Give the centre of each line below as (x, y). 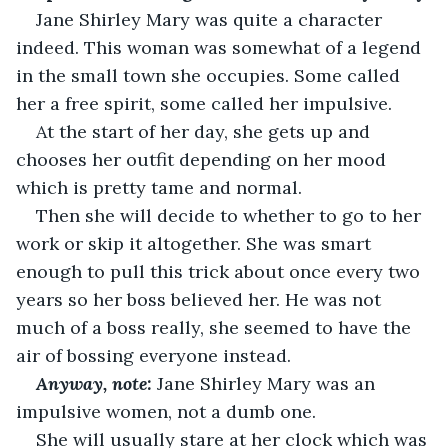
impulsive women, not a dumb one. (166, 411)
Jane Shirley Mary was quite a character (211, 19)
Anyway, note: (94, 383)
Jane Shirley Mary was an (266, 383)
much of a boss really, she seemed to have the (216, 327)
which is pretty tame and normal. (159, 187)
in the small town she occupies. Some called (210, 75)
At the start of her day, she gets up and (205, 131)
